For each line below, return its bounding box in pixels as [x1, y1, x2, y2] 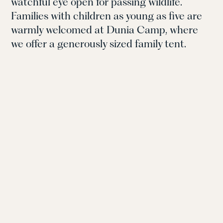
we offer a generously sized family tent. [11, 37, 187, 50]
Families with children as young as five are [11, 9, 203, 22]
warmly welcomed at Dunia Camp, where [11, 23, 199, 36]
